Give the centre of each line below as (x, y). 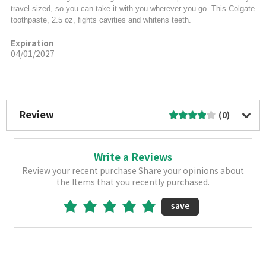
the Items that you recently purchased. (133, 183)
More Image (129, 92)
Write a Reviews (133, 157)
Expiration (32, 43)
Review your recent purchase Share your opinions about (133, 171)
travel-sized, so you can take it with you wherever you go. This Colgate (132, 8)
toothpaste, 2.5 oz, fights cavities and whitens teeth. (101, 20)
